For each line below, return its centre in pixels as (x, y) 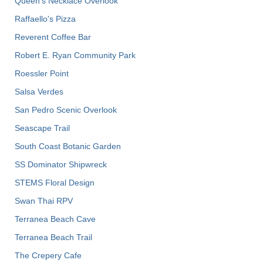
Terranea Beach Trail (53, 237)
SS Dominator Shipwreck (61, 164)
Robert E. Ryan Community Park (75, 55)
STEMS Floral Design (55, 182)
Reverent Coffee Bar (53, 37)
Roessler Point (42, 73)
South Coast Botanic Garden (68, 146)
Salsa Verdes (39, 91)
